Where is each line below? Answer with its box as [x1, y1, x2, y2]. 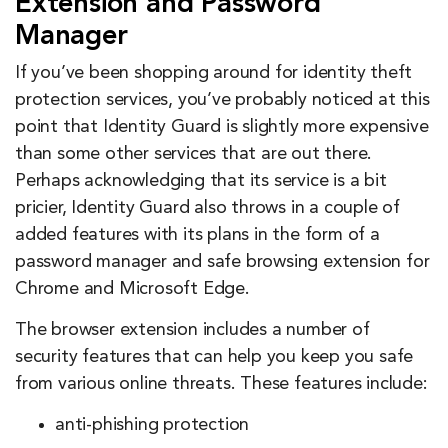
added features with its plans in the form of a [15, 225, 380, 244]
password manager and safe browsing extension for [15, 252, 430, 271]
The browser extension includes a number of [15, 320, 370, 339]
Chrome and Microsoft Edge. [15, 279, 250, 298]
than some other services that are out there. [15, 144, 373, 163]
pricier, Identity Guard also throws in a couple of [15, 198, 400, 217]
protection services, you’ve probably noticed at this [15, 90, 430, 109]
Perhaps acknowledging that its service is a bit [15, 171, 387, 190]
